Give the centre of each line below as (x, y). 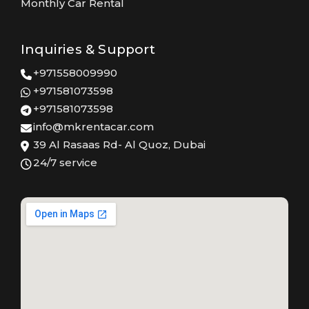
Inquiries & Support (88, 50)
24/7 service (65, 163)
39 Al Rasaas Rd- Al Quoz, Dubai (119, 145)
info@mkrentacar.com (93, 127)
